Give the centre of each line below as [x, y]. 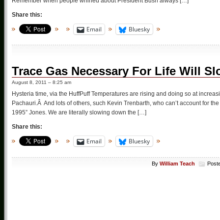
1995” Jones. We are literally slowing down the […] [79, 113]
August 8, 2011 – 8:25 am [41, 82]
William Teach [177, 163]
